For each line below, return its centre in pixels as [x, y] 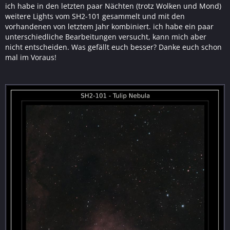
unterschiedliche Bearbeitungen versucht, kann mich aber [106, 36]
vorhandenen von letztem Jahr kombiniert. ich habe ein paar [109, 26]
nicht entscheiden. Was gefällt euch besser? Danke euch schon [113, 47]
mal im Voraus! [31, 57]
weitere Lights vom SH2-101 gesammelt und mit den [95, 16]
